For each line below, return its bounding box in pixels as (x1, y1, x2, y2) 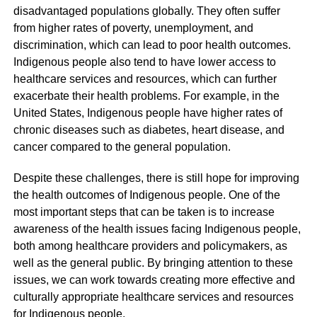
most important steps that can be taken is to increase (13, 205, 275, 218)
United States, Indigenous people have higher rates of (13, 106, 282, 119)
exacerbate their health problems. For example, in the (13, 89, 279, 102)
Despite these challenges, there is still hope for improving (13, 171, 299, 184)
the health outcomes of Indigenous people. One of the (13, 188, 280, 201)
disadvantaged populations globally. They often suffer (13, 4, 280, 17)
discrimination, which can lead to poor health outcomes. (13, 38, 291, 51)
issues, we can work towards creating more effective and (13, 273, 295, 286)
